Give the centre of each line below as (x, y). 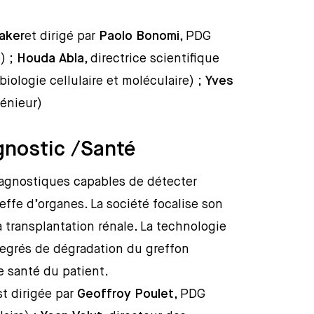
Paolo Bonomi (139, 36)
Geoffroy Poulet (126, 294)
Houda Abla (51, 59)
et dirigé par (62, 36)
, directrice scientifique (152, 59)
